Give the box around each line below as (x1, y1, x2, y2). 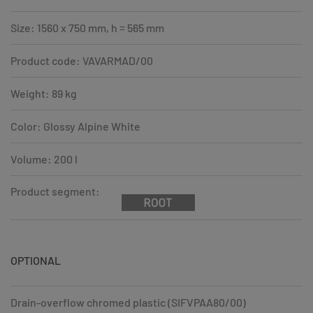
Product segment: (10, 184, 100, 198)
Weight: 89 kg (10, 86, 77, 100)
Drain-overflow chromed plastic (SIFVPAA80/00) (10, 295, 246, 309)
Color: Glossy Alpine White (10, 119, 140, 133)
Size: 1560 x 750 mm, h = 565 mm (10, 20, 164, 34)
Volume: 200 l (10, 152, 78, 166)
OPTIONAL (10, 253, 61, 267)
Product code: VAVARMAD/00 (10, 53, 153, 67)
